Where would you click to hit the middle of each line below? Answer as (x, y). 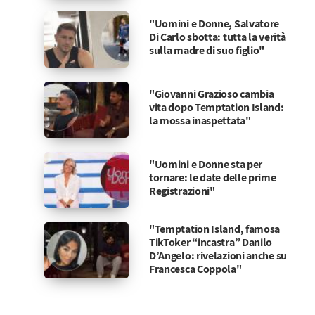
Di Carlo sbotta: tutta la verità (217, 37)
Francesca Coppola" (195, 269)
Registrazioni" (182, 191)
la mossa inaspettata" (200, 120)
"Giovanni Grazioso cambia (211, 94)
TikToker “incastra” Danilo (211, 242)
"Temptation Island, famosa (214, 229)
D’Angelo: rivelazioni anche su (218, 256)
